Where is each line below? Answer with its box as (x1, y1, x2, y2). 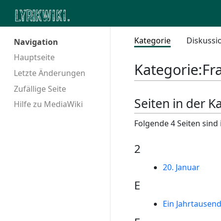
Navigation (14, 37, 58, 48)
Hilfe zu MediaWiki (14, 99, 83, 110)
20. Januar (162, 161, 200, 173)
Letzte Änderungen (14, 67, 85, 78)
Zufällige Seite (14, 83, 66, 94)
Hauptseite (14, 51, 55, 63)
